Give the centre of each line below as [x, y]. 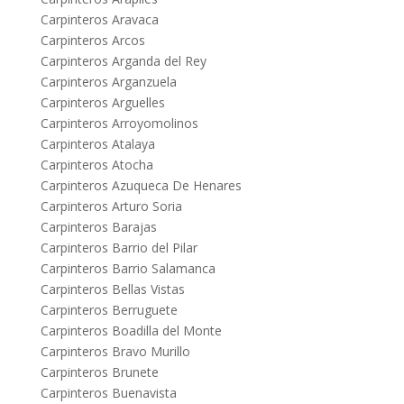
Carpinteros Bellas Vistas [112, 289]
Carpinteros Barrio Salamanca [128, 269]
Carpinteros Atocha [96, 165]
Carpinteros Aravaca [99, 20]
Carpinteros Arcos [92, 41]
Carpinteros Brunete [99, 372]
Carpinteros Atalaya [97, 144]
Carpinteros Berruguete [109, 310]
